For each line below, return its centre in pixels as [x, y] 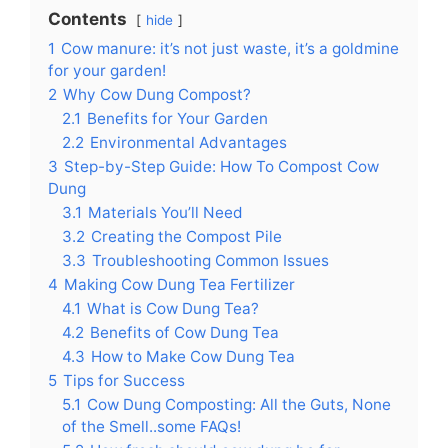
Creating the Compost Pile [186, 236]
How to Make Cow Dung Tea [193, 356]
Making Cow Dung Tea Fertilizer [179, 284]
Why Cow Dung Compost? [157, 94]
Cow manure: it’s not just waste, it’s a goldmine [230, 48]
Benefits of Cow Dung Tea [184, 332]
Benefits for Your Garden [177, 118]
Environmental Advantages [188, 142]
